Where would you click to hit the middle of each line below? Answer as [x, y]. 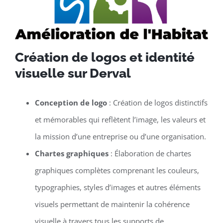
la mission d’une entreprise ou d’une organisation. [120, 137]
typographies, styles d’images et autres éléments [117, 187]
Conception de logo [71, 103]
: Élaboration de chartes [150, 154]
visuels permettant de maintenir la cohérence [112, 204]
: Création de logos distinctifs [157, 103]
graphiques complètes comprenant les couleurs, [117, 170]
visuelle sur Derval [73, 73]
